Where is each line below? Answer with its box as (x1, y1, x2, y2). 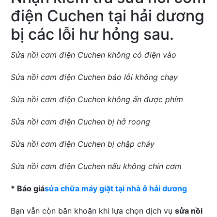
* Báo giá (11, 184, 45, 194)
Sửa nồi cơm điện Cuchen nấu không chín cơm (11, 161, 182, 171)
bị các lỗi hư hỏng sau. (11, 25, 174, 44)
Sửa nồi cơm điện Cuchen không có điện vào (11, 50, 177, 60)
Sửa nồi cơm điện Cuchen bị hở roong (11, 117, 151, 127)
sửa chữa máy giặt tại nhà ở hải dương (45, 184, 187, 194)
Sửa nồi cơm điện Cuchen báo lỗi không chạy (11, 72, 178, 82)
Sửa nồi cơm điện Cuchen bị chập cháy (11, 139, 155, 149)
